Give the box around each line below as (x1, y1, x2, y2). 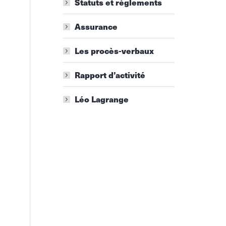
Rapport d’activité (74, 69, 145, 81)
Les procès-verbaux (74, 45, 154, 56)
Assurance (74, 21, 118, 32)
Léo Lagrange (74, 93, 129, 105)
